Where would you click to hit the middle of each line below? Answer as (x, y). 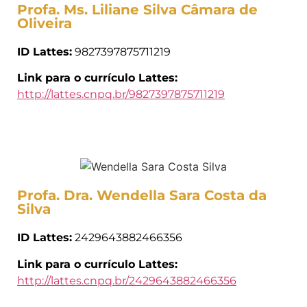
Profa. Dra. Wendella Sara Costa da (142, 196)
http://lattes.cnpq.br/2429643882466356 (127, 280)
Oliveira (45, 23)
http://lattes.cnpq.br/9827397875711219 (121, 95)
